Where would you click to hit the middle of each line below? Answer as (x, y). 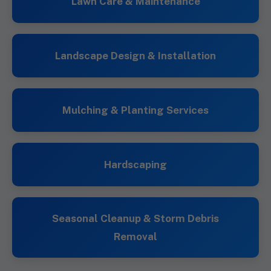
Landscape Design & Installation (135, 56)
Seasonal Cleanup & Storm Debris (135, 218)
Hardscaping (135, 165)
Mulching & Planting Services (135, 110)
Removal (135, 237)
